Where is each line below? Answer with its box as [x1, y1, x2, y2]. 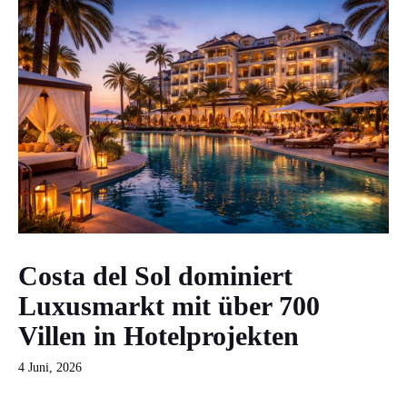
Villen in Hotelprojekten [18, 320, 299, 351]
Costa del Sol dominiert [18, 260, 293, 291]
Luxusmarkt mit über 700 [18, 290, 320, 321]
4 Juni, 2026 [18, 360, 82, 374]
